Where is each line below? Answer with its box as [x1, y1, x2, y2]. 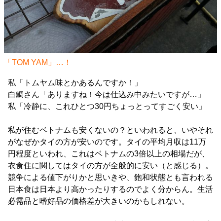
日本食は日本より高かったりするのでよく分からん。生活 [8, 185, 213, 193]
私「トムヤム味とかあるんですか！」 [8, 78, 142, 87]
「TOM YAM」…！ [4, 58, 72, 67]
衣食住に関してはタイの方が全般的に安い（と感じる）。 [8, 161, 213, 170]
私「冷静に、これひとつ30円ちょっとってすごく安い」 [8, 102, 206, 110]
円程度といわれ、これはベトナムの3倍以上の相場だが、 [8, 149, 210, 158]
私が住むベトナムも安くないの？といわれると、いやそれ [8, 126, 213, 134]
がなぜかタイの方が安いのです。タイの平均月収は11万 [8, 138, 206, 146]
